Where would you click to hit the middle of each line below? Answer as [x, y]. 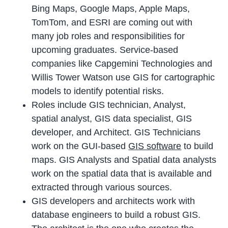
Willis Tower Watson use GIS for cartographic [123, 77]
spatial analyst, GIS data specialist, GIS [112, 118]
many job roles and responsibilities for [108, 36]
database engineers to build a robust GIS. [116, 215]
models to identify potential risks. [98, 91]
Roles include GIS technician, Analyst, [110, 105]
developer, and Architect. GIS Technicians [116, 132]
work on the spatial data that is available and [122, 173]
